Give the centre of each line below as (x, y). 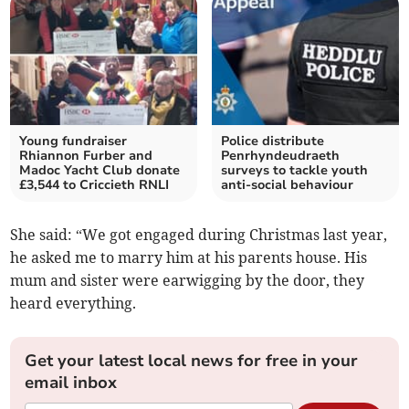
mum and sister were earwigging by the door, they (188, 280)
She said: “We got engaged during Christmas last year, (199, 234)
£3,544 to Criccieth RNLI (94, 184)
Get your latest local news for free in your (192, 360)
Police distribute (273, 141)
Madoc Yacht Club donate (100, 170)
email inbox (71, 382)
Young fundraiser (73, 141)
